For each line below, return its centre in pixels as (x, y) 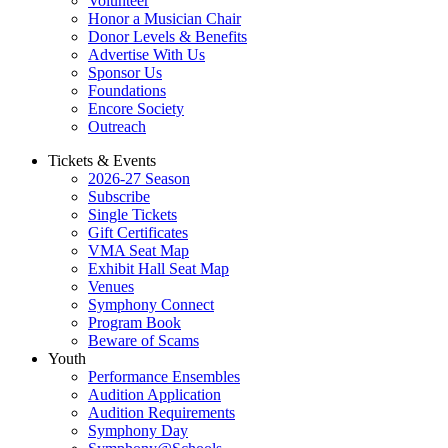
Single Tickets (132, 214)
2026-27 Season (139, 178)
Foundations (127, 90)
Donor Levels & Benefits (167, 36)
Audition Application (154, 394)
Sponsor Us (125, 72)
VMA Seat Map (138, 250)
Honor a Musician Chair (164, 18)
